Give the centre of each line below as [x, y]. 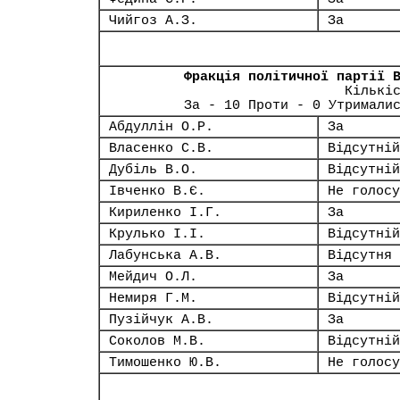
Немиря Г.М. [153, 298]
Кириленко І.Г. [165, 212]
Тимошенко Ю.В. [165, 362]
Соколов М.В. [157, 341]
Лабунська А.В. [165, 255]
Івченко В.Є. [157, 191]
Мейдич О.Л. [153, 277]
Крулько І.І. [157, 234]
